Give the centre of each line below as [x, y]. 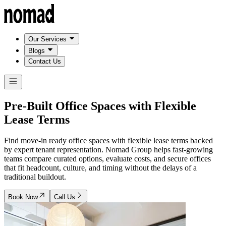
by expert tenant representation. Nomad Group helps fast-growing [108, 150]
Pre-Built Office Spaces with [79, 106]
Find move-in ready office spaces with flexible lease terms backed [108, 141]
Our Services [47, 39]
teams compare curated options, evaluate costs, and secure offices [107, 159]
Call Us [65, 197]
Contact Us [45, 61]
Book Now [23, 197]
